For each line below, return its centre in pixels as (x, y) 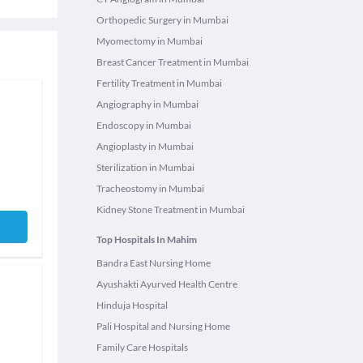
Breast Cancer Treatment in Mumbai (173, 62)
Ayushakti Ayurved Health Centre (167, 284)
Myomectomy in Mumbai (149, 41)
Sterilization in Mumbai (145, 167)
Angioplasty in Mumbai (145, 146)
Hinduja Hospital (132, 305)
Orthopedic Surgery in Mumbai (162, 20)
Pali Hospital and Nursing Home (163, 326)
